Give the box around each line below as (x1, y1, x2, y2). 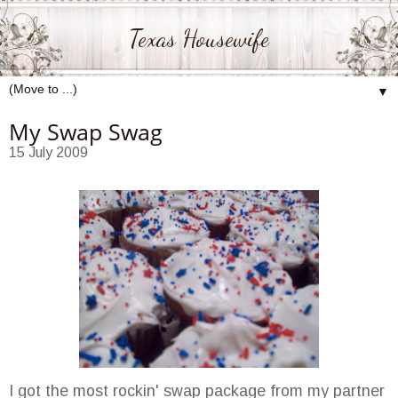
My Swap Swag (9, 115, 163, 147)
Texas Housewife (129, 24, 269, 54)
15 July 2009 (9, 144, 88, 160)
